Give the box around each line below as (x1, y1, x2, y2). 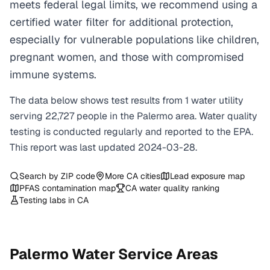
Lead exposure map (170, 171, 245, 181)
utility (219, 94, 243, 107)
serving (10, 110, 45, 122)
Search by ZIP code (19, 171, 95, 181)
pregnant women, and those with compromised (10, 50, 244, 64)
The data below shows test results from (10, 94, 185, 107)
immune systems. (10, 67, 96, 81)
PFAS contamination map (19, 183, 116, 193)
